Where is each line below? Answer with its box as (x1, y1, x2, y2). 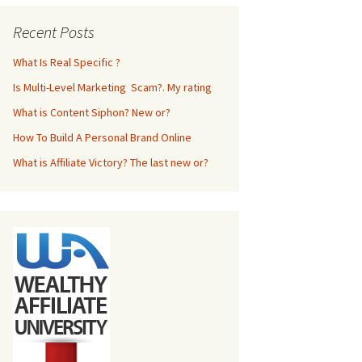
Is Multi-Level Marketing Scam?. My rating (13, 80, 212, 95)
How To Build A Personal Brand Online (13, 130, 192, 145)
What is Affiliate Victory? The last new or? (13, 155, 208, 170)
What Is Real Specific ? (13, 55, 120, 69)
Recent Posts (13, 22, 95, 42)
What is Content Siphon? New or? (13, 105, 170, 120)
